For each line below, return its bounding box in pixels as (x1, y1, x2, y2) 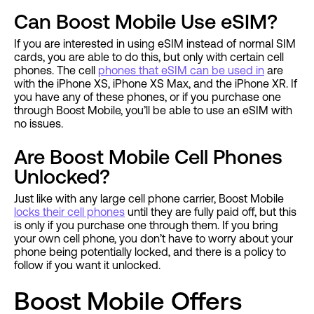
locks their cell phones (14, 205, 125, 219)
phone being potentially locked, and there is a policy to (14, 245, 286, 259)
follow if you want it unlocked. (14, 259, 163, 272)
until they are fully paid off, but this (125, 205, 296, 219)
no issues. (14, 117, 66, 130)
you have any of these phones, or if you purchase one (14, 90, 281, 104)
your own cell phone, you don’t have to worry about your (14, 232, 293, 245)
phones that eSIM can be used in (98, 64, 264, 77)
